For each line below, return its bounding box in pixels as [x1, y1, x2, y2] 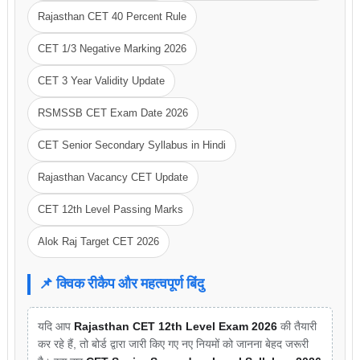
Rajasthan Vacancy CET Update [37, 171, 188, 183]
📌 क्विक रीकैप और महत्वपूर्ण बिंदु [38, 277, 204, 292]
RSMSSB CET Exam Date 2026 [37, 107, 188, 119]
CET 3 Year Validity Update [37, 75, 165, 87]
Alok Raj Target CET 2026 [37, 235, 159, 247]
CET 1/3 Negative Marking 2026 [37, 43, 186, 55]
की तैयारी [276, 320, 317, 333]
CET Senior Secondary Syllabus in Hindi [37, 139, 226, 151]
